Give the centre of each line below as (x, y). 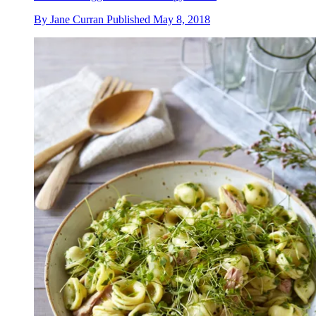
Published (130, 20)
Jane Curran (77, 20)
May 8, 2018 (182, 20)
